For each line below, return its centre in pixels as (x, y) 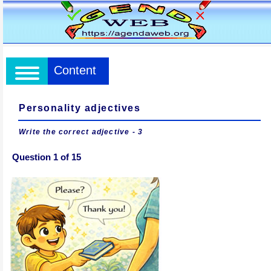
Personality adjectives (80, 108)
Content (75, 70)
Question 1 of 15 (47, 157)
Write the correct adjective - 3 (81, 132)
